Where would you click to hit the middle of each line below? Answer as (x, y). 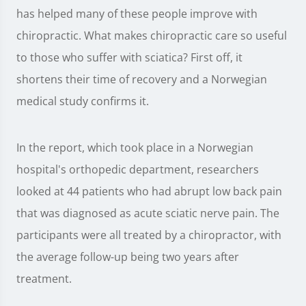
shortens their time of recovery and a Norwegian (142, 79)
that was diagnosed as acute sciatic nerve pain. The (148, 213)
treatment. (44, 279)
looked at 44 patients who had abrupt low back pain (149, 191)
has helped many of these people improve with (137, 14)
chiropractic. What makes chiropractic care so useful (152, 36)
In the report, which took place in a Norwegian (135, 148)
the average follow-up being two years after (128, 257)
